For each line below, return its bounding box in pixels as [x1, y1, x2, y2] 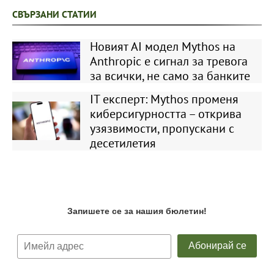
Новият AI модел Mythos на [89, 38, 235, 54]
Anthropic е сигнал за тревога [89, 53, 248, 69]
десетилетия [89, 135, 156, 151]
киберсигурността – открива [89, 105, 242, 122]
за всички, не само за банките [89, 67, 250, 84]
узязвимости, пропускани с [89, 120, 234, 136]
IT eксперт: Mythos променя [89, 91, 239, 107]
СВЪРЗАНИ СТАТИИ [12, 7, 97, 20]
